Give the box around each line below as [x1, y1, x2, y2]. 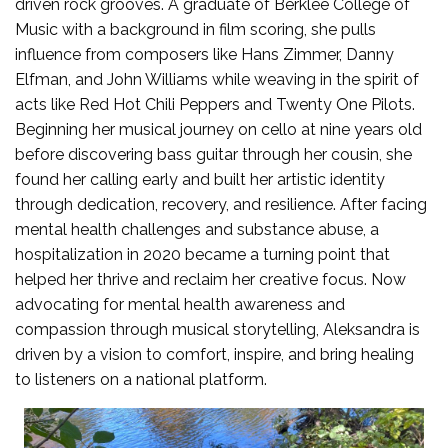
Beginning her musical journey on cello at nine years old [15, 119, 422, 139]
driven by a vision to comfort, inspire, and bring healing [15, 344, 414, 364]
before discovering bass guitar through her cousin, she [15, 144, 412, 164]
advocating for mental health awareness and [15, 294, 345, 314]
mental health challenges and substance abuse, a [15, 219, 379, 239]
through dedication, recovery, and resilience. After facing [15, 194, 427, 214]
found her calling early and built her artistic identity [15, 169, 385, 189]
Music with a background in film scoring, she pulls [15, 19, 376, 39]
